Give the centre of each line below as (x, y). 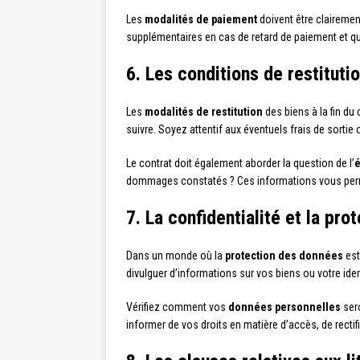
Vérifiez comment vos (177, 307)
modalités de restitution (204, 112)
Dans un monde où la (176, 256)
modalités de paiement (201, 19)
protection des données (284, 256)
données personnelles (284, 307)
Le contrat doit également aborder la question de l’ (240, 163)
